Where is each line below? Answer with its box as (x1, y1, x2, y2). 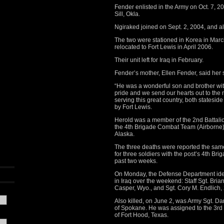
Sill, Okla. (114, 10, 140, 17)
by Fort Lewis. (114, 103, 152, 110)
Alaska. (114, 130, 134, 137)
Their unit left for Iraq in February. (114, 56, 203, 63)
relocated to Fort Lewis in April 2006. (114, 43, 213, 50)
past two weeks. (114, 157, 157, 164)
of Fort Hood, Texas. (114, 211, 168, 218)
